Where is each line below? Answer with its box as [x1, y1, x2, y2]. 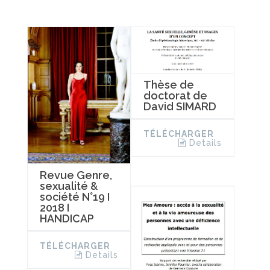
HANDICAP [40, 212, 94, 225]
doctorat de [143, 89, 207, 102]
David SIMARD [143, 100, 216, 113]
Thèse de [143, 78, 194, 92]
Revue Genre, [40, 169, 112, 182]
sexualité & [40, 180, 98, 193]
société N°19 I [40, 190, 110, 204]
